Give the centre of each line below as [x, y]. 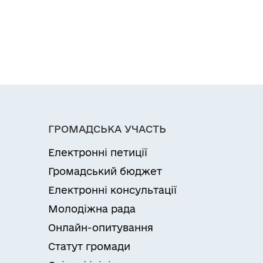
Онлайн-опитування [101, 228]
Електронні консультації [112, 190]
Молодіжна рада [92, 209]
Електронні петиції [98, 153]
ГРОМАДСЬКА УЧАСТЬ [107, 129]
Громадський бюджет [105, 171]
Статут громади [89, 247]
